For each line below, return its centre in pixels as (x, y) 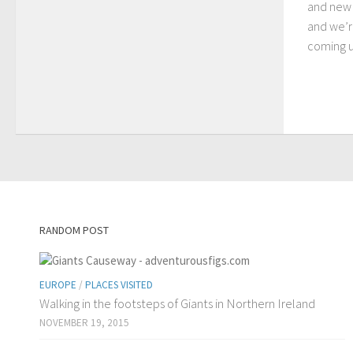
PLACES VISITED (119, 285)
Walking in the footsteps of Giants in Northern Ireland (177, 304)
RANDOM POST (74, 230)
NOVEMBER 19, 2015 (84, 323)
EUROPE (58, 285)
